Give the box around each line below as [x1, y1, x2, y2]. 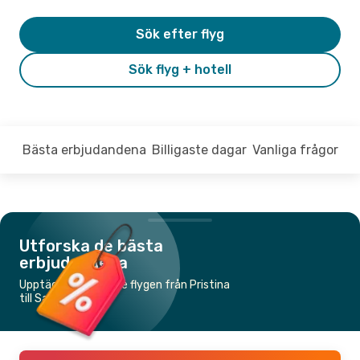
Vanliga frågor [252, 141, 338, 157]
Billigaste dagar [151, 141, 247, 157]
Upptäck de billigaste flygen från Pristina [19, 277, 230, 292]
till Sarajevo [19, 291, 80, 305]
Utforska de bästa [19, 235, 163, 256]
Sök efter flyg [136, 26, 224, 42]
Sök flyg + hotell [129, 61, 231, 77]
